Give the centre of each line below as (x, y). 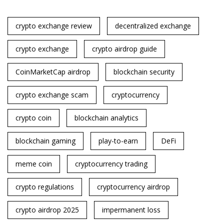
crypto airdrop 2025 (47, 210)
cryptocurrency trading (111, 164)
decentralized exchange (153, 26)
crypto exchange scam (52, 95)
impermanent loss (131, 210)
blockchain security (144, 72)
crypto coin (33, 118)
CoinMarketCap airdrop (53, 72)
